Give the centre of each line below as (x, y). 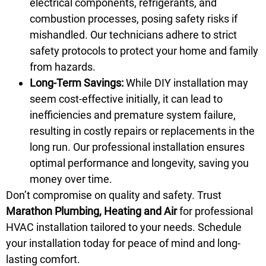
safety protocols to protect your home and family (144, 51)
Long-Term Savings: (77, 83)
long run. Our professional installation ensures (137, 147)
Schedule (220, 227)
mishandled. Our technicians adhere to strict (133, 35)
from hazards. (63, 67)
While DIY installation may (186, 83)
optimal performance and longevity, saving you (139, 163)
